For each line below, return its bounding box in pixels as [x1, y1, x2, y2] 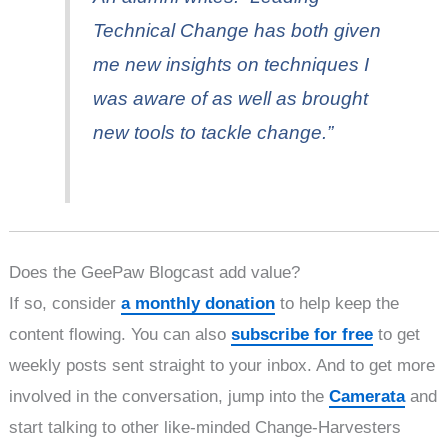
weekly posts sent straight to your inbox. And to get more [9, 356, 436, 376]
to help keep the [275, 294, 400, 314]
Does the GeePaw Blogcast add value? [9, 263, 301, 283]
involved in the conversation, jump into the [9, 387, 330, 407]
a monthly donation [121, 294, 276, 314]
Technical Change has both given [92, 20, 381, 42]
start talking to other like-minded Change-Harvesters [9, 418, 402, 438]
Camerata [329, 387, 406, 407]
